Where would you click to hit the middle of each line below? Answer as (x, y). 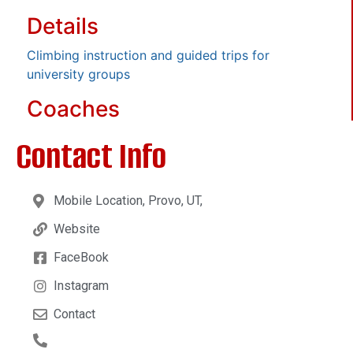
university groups (78, 74)
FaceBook (81, 257)
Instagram (81, 285)
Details (63, 26)
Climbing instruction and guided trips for (148, 55)
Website (76, 229)
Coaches (73, 108)
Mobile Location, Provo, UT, (128, 200)
